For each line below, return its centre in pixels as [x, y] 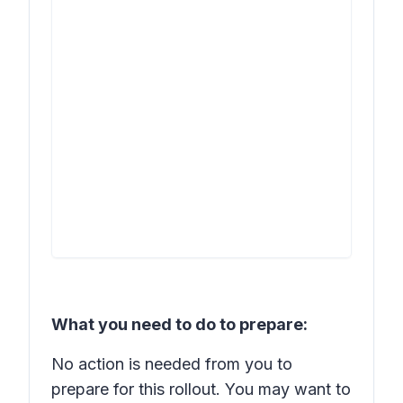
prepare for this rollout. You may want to [201, 389]
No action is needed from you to [172, 364]
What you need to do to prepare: [179, 324]
